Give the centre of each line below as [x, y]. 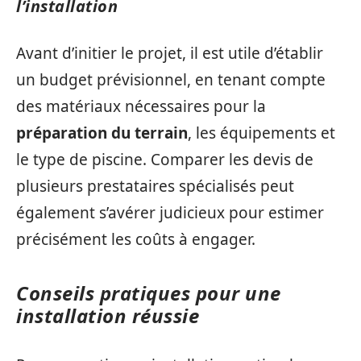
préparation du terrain [102, 133]
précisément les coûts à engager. [136, 239]
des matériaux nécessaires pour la [141, 106]
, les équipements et [261, 133]
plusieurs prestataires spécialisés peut [155, 186]
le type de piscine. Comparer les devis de [165, 160]
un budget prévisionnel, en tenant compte [171, 80]
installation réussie [108, 315]
